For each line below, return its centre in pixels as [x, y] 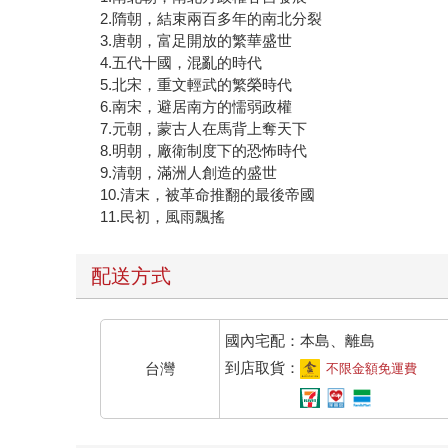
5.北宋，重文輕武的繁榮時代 [196, 84]
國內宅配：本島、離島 [299, 340]
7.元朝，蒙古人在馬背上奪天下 [204, 128]
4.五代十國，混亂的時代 [181, 62]
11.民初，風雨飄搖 [163, 216]
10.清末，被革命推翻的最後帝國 [208, 194]
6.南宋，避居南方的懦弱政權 [196, 106]
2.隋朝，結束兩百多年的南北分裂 [211, 18]
